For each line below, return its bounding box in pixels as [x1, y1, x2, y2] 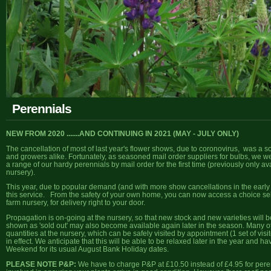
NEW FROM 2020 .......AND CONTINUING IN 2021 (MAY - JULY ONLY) [6, 129, 239, 137]
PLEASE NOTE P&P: [6, 260, 78, 268]
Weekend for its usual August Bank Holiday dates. [6, 245, 169, 253]
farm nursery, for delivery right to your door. [6, 198, 147, 207]
